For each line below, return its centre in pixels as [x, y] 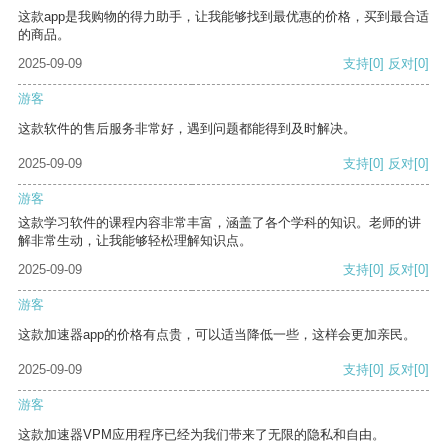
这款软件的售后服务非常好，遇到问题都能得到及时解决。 [187, 129]
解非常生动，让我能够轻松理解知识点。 [135, 241]
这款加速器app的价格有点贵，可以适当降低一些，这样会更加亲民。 [217, 335]
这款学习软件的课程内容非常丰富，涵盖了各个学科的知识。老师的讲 [219, 223]
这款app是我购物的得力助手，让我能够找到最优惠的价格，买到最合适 [223, 17]
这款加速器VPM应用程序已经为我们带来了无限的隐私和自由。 [201, 435]
